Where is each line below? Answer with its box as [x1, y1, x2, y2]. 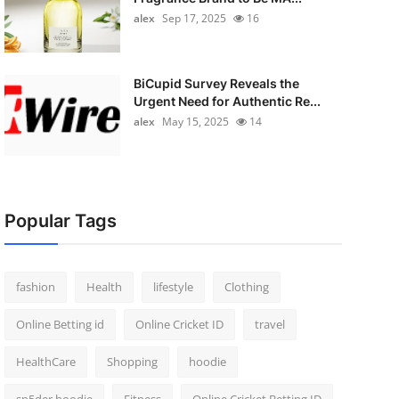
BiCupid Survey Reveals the [133, 76, 299, 91]
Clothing [224, 279, 269, 295]
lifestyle [152, 279, 193, 295]
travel [254, 316, 285, 332]
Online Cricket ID [134, 316, 224, 332]
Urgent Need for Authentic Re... [133, 94, 321, 109]
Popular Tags [4, 210, 117, 232]
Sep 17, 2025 [161, 11, 226, 26]
